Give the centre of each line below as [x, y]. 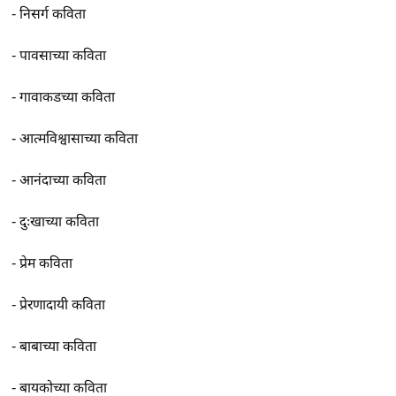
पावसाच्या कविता [63, 56]
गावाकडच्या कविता [68, 97]
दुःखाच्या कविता [60, 222]
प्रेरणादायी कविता [63, 305]
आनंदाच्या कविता [63, 180]
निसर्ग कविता [53, 14]
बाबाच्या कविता [58, 346]
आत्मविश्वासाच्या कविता [79, 139]
